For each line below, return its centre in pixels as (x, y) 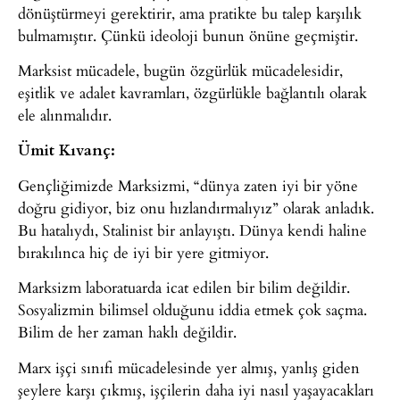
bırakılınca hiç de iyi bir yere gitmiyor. (143, 252)
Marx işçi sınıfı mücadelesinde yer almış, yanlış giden (189, 367)
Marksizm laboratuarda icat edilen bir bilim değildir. (184, 287)
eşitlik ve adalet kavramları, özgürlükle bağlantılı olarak (192, 93)
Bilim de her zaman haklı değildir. (127, 332)
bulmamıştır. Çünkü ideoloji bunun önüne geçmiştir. (188, 35)
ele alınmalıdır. (65, 115)
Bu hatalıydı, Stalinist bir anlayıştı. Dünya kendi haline (192, 229)
